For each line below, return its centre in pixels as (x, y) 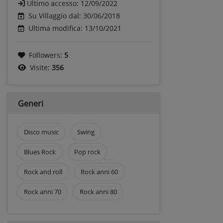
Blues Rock (40, 152)
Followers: (47, 55)
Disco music (41, 132)
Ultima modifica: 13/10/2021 (75, 28)
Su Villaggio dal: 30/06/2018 (74, 15)
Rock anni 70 (43, 191)
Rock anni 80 (98, 191)
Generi (31, 103)
